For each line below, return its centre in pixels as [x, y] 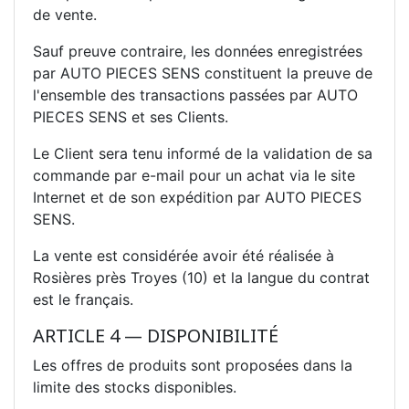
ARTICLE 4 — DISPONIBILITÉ [156, 335]
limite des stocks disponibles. [135, 387]
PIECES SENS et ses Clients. [131, 116]
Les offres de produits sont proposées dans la [193, 365]
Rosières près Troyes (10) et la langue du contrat [201, 277]
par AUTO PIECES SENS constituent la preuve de [203, 73]
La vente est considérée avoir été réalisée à [184, 255]
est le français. [83, 299]
